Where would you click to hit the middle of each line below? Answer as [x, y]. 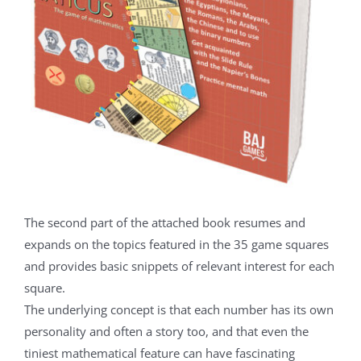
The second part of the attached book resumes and [164, 222]
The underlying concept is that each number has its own [178, 309]
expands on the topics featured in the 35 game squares [176, 244]
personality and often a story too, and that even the [166, 331]
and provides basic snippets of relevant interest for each [179, 266]
